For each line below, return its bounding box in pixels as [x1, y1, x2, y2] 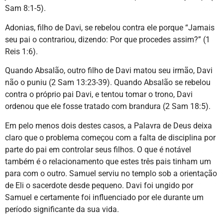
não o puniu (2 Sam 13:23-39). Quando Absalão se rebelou [5, 78, 211, 88]
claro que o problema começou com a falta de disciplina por [5, 132, 216, 142]
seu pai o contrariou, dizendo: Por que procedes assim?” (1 [5, 34, 210, 44]
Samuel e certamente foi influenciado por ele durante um [5, 192, 204, 202]
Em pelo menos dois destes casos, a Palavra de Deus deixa [5, 120, 212, 130]
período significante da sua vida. [5, 204, 119, 214]
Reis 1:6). [5, 46, 38, 56]
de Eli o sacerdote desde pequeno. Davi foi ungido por [5, 180, 193, 190]
